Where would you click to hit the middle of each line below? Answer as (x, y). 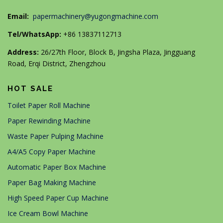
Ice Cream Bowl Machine (48, 214)
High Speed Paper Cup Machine (58, 198)
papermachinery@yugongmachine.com (96, 16)
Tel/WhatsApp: (34, 34)
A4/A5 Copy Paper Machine (52, 152)
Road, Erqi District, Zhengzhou (56, 64)
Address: (23, 52)
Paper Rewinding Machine (49, 121)
